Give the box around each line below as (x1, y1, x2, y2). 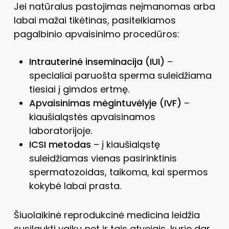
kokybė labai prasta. (29, 179, 121, 192)
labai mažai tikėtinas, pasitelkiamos (13, 13, 176, 27)
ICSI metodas (29, 138, 91, 151)
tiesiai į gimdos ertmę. (29, 82, 129, 96)
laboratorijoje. (29, 124, 92, 137)
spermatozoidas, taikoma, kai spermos (29, 165, 208, 178)
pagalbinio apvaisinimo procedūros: (13, 27, 179, 40)
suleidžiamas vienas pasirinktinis (29, 151, 177, 165)
